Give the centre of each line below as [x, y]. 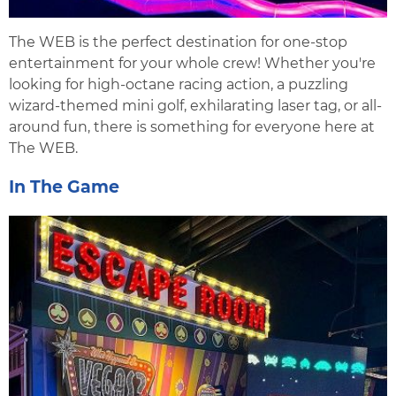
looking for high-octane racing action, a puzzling [179, 85]
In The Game [64, 187]
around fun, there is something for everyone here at [192, 127]
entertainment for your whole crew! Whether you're [192, 64]
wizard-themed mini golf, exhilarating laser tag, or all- [195, 106]
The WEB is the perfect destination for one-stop [178, 42]
